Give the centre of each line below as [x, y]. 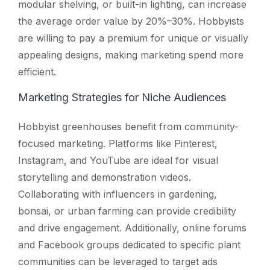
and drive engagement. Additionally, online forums [132, 228]
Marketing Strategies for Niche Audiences [122, 97]
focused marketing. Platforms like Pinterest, [118, 143]
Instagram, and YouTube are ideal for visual [118, 160]
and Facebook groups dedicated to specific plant [129, 244]
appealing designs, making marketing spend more [131, 55]
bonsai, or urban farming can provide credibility [127, 211]
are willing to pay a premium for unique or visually [133, 38]
